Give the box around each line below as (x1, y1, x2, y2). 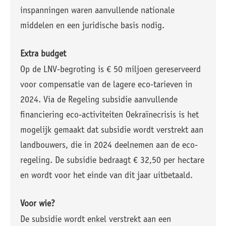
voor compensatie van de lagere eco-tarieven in (20, 81, 192, 90)
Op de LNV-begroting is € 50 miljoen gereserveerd (20, 66, 201, 75)
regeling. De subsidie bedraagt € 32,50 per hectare (20, 156, 204, 165)
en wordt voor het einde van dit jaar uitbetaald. (20, 172, 193, 181)
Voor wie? (20, 200, 55, 209)
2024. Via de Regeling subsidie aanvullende (20, 96, 178, 105)
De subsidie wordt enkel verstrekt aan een (20, 215, 171, 224)
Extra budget (20, 50, 66, 59)
